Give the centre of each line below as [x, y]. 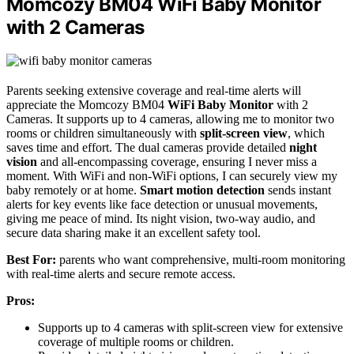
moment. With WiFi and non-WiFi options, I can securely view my [172, 176]
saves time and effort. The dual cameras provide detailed [148, 148]
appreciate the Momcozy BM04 [87, 105]
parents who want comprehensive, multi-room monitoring [201, 260]
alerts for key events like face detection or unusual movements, [162, 205]
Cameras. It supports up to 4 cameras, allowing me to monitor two [170, 119]
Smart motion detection [202, 190]
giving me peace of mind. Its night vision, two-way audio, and [161, 219]
